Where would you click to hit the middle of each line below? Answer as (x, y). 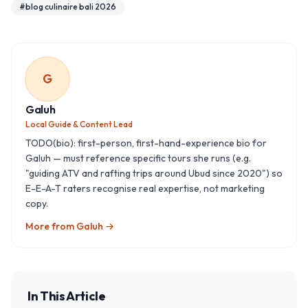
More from (51, 227)
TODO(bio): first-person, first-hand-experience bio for (146, 143)
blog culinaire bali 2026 (71, 7)
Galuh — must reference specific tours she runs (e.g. (138, 158)
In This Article (67, 296)
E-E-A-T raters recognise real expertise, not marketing (145, 189)
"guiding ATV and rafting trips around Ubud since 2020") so (154, 174)
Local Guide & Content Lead (79, 124)
